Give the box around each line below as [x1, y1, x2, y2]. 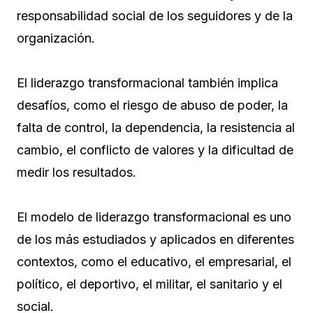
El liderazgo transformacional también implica [17, 75, 278, 91]
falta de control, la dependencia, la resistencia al [17, 120, 295, 136]
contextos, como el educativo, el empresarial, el [17, 254, 291, 270]
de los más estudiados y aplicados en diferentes [17, 232, 294, 247]
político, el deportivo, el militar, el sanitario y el [17, 277, 282, 292]
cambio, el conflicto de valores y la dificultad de [17, 143, 293, 158]
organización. [17, 31, 99, 46]
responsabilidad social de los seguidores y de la [17, 8, 293, 24]
